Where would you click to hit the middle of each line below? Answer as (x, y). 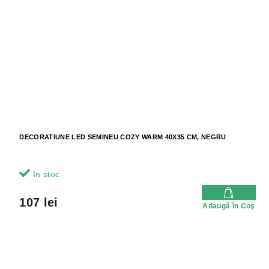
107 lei (39, 203)
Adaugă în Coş (229, 206)
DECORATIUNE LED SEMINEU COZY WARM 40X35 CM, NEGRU (123, 137)
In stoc (45, 174)
